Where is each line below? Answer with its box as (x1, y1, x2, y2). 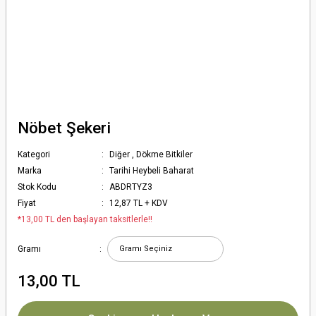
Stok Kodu (18, 182, 56, 192)
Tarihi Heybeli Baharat (109, 166, 195, 176)
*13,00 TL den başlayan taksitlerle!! (18, 214, 152, 224)
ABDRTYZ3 (109, 182, 153, 192)
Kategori (18, 150, 50, 159)
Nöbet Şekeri (18, 119, 111, 137)
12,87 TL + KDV (109, 198, 169, 208)
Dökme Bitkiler (136, 150, 193, 159)
